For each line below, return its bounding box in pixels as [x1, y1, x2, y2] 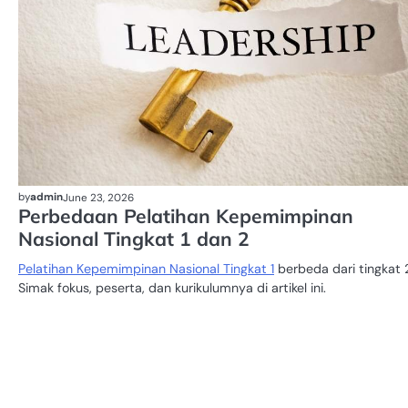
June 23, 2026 [63, 189, 134, 205]
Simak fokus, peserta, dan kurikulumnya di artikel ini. [18, 280, 326, 297]
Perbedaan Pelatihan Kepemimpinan [18, 204, 353, 229]
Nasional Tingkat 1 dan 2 [18, 227, 250, 251]
